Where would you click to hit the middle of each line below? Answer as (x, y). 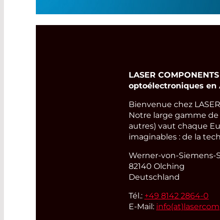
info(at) (170, 206)
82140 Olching (157, 166)
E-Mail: (142, 206)
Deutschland (154, 177)
